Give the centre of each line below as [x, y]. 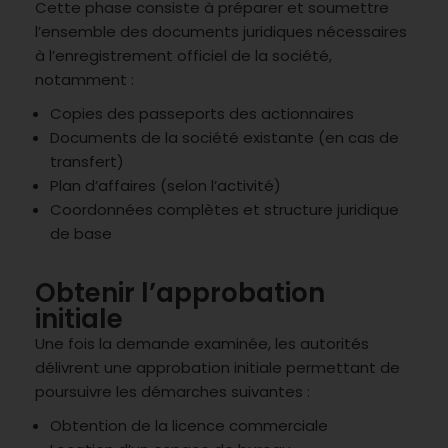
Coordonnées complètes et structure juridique [224, 209]
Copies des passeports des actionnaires [202, 113]
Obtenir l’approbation [180, 292]
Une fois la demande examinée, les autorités [202, 343]
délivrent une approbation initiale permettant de [217, 367]
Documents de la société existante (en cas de [224, 137]
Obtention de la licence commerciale [189, 425]
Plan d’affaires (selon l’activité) [165, 185]
